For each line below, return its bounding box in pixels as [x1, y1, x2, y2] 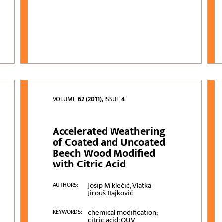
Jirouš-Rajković [87, 187, 133, 200]
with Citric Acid [53, 155, 126, 174]
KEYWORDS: [53, 207, 83, 217]
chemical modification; [87, 206, 157, 219]
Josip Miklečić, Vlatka [87, 179, 151, 192]
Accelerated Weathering [53, 122, 166, 141]
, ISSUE [102, 94, 122, 105]
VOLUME [53, 94, 78, 105]
